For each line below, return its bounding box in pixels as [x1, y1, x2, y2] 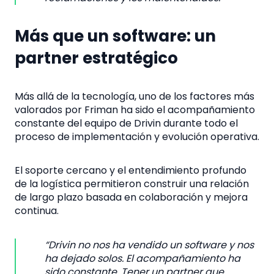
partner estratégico [15, 47, 178, 70]
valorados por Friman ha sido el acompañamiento [15, 102, 255, 117]
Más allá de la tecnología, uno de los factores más [15, 89, 254, 103]
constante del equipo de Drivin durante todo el [15, 116, 238, 130]
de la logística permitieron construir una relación [15, 177, 249, 191]
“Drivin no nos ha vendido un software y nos [44, 238, 254, 253]
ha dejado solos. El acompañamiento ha [44, 251, 240, 266]
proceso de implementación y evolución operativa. [15, 129, 259, 144]
